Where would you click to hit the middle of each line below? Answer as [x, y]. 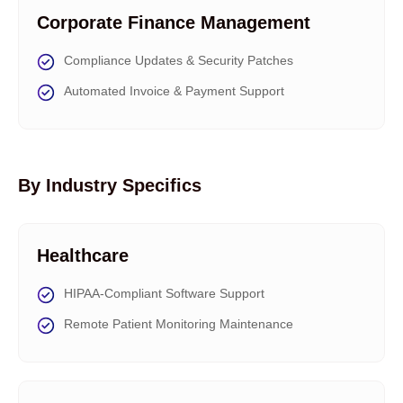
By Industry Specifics [110, 185]
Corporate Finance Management [174, 22]
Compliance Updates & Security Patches [179, 60]
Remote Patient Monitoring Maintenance [179, 324]
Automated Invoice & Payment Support [174, 91]
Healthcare [83, 255]
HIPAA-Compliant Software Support [164, 293]
